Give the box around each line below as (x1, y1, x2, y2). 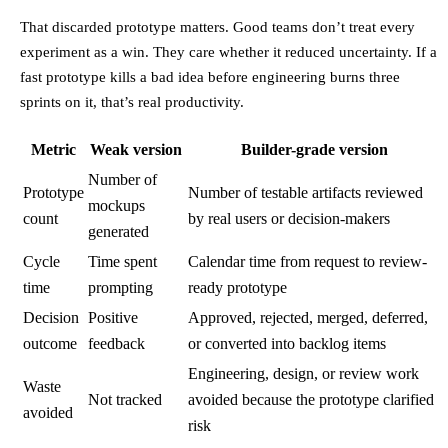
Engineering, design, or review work (188, 365, 419, 383)
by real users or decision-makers (188, 210, 390, 228)
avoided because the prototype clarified (188, 391, 434, 409)
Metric (31, 141, 76, 159)
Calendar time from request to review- (188, 253, 427, 271)
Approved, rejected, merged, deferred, (188, 309, 428, 327)
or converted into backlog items (188, 335, 386, 353)
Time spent (88, 253, 157, 271)
